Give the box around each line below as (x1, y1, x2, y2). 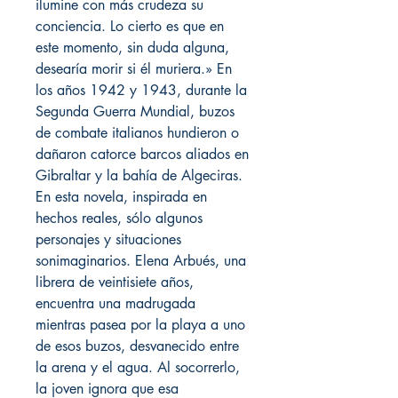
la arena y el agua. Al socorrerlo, (36, 358, 240, 378)
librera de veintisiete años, (36, 273, 194, 292)
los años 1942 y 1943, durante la (36, 81, 247, 100)
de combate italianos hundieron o (36, 123, 239, 143)
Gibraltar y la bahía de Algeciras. (36, 166, 243, 186)
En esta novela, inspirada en (36, 187, 207, 207)
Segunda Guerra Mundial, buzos (36, 102, 235, 122)
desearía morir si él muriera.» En (36, 60, 232, 79)
